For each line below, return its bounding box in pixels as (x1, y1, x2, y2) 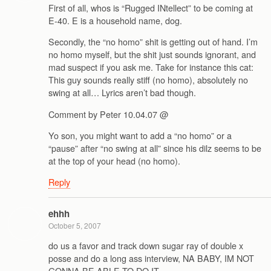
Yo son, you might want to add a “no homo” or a (48, 128, 232, 142)
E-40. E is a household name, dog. (48, 13, 182, 27)
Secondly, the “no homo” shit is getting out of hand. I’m (48, 35, 258, 48)
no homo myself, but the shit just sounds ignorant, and (48, 48, 256, 61)
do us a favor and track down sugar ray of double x (48, 239, 243, 252)
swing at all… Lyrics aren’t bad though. (48, 86, 196, 99)
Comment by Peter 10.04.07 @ (48, 107, 169, 120)
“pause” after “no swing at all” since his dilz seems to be (48, 141, 261, 154)
